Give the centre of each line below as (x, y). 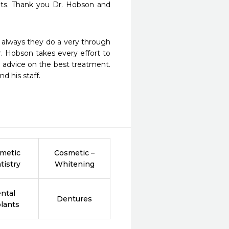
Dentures (75, 199)
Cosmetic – (75, 153)
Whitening (74, 164)
